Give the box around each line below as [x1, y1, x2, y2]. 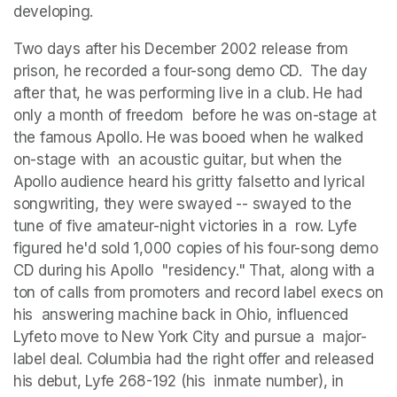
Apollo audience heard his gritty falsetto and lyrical [13, 172, 365, 191]
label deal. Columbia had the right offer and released [13, 349, 374, 368]
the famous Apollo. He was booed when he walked [13, 128, 363, 146]
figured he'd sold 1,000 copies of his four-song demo [13, 238, 378, 257]
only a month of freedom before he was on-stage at [13, 105, 377, 124]
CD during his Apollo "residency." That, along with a [13, 261, 375, 279]
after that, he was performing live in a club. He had [13, 83, 362, 102]
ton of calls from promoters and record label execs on [13, 283, 384, 301]
